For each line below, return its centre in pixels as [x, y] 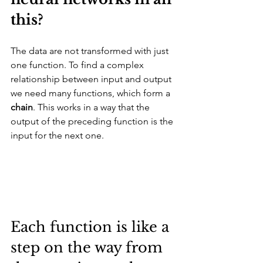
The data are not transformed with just [91, 50]
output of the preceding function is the [93, 121]
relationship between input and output [92, 79]
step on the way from [89, 248]
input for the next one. [58, 135]
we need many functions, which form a [92, 93]
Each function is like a [92, 227]
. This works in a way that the [92, 107]
